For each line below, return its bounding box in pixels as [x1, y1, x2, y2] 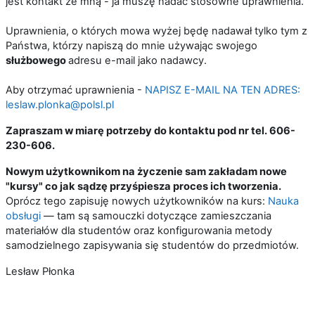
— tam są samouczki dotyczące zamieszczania [41, 210, 271, 222]
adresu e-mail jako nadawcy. [68, 54, 207, 67]
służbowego [6, 54, 68, 67]
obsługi [6, 210, 41, 222]
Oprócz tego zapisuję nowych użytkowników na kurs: [6, 195, 268, 207]
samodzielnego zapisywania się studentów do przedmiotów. [6, 239, 299, 252]
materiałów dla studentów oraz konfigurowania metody [6, 224, 272, 237]
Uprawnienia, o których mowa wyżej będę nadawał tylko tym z [6, 25, 307, 37]
